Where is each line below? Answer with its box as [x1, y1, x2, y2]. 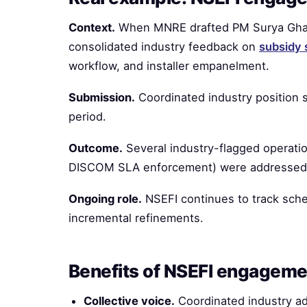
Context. [69, 21, 115, 34]
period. [69, 110, 106, 123]
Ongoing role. [69, 192, 142, 206]
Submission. [69, 90, 135, 104]
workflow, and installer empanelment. [69, 59, 269, 73]
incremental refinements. [69, 211, 204, 225]
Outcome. [69, 141, 123, 155]
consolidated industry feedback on [69, 40, 259, 53]
